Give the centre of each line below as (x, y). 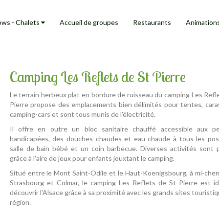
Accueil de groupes (89, 22)
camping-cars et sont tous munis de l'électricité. (82, 114)
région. (20, 202)
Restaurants (152, 22)
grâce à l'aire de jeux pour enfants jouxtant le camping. (92, 158)
